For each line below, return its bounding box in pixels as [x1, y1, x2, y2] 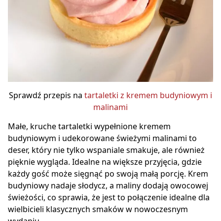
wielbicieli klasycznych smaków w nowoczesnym [8, 203, 188, 215]
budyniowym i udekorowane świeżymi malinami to [8, 132, 197, 144]
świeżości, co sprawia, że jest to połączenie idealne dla [8, 191, 210, 203]
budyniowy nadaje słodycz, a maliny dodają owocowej [8, 180, 208, 191]
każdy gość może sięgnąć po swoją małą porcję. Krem [8, 168, 208, 179]
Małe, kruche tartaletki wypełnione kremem [8, 120, 171, 132]
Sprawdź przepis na [9, 89, 84, 101]
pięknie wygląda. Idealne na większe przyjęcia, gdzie [8, 156, 202, 167]
